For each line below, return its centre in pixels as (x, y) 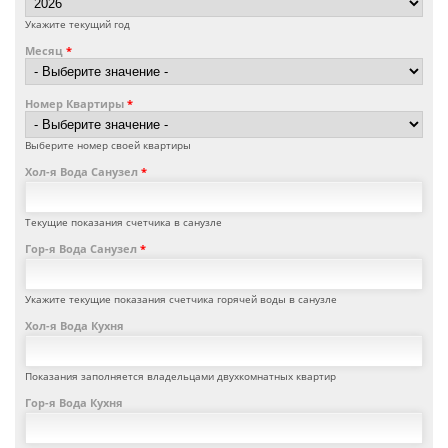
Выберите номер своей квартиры (108, 145)
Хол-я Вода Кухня (74, 326)
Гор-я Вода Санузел (82, 249)
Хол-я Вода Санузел (83, 172)
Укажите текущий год (77, 23)
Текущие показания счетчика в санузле (123, 222)
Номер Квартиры (76, 104)
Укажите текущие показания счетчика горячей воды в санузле (181, 299)
